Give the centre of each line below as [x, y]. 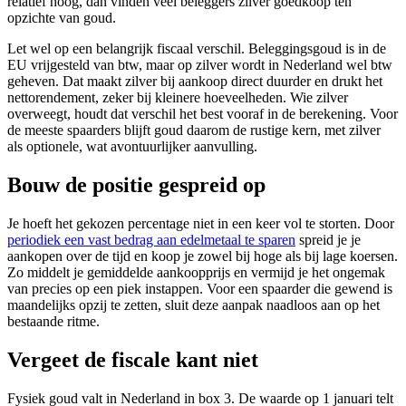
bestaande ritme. [53, 322]
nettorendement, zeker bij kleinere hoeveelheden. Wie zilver [178, 98]
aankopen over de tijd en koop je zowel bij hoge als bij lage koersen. [203, 256]
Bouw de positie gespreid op [136, 185]
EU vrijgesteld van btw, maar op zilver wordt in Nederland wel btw [200, 65]
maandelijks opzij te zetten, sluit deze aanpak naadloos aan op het [193, 305]
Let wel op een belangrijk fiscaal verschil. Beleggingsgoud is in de [197, 49]
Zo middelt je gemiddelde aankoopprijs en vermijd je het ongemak [196, 273]
